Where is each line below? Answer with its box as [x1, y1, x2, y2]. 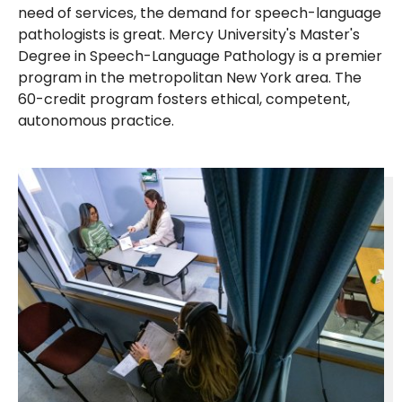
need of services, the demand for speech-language [18, 2, 381, 23]
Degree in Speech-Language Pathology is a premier [18, 45, 382, 66]
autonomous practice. [18, 109, 174, 131]
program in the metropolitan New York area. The [18, 66, 362, 88]
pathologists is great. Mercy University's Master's [18, 23, 360, 45]
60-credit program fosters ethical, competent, [18, 88, 350, 109]
